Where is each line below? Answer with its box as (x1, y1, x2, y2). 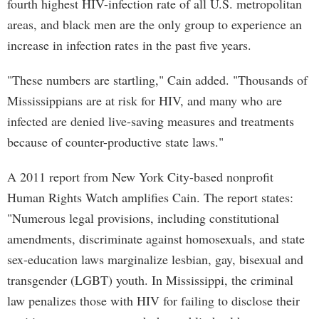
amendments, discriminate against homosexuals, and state (7, 230, 305, 247)
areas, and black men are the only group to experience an (7, 16, 302, 33)
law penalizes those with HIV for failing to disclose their (7, 292, 300, 309)
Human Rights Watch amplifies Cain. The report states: (7, 189, 293, 206)
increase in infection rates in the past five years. (7, 36, 251, 53)
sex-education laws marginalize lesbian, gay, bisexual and (7, 251, 303, 268)
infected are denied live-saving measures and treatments (7, 113, 294, 130)
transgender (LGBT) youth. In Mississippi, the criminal (7, 271, 293, 288)
